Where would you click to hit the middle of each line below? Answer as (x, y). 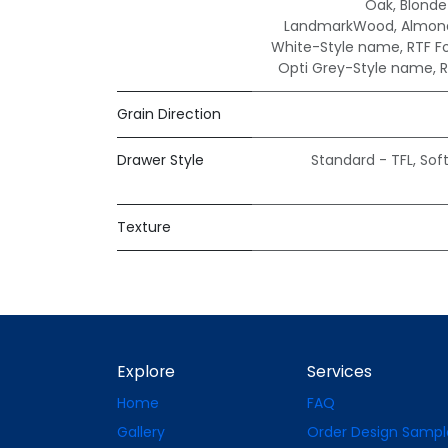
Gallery (141, 432)
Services (339, 372)
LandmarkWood (339, 26)
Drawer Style (160, 160)
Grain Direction (169, 114)
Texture (144, 227)
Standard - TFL (362, 160)
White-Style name (335, 47)
